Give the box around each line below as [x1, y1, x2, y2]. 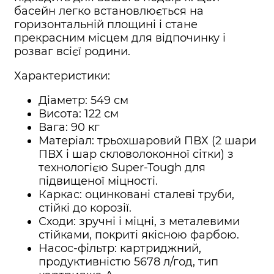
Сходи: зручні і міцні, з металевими [39, 215, 240, 229]
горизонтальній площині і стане [14, 18, 198, 32]
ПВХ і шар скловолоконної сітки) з [39, 147, 234, 161]
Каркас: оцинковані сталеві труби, [39, 188, 234, 202]
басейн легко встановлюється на [14, 4, 204, 18]
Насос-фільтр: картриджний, [39, 242, 201, 256]
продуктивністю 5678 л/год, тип [39, 255, 218, 269]
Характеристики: [14, 69, 110, 83]
